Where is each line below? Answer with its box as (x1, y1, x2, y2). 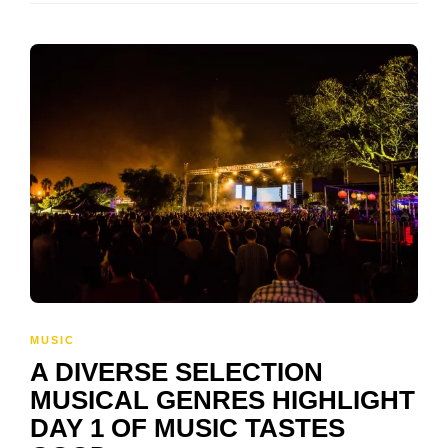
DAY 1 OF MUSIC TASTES (30, 413, 345, 444)
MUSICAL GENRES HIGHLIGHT (30, 385, 415, 416)
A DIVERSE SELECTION (30, 357, 323, 388)
